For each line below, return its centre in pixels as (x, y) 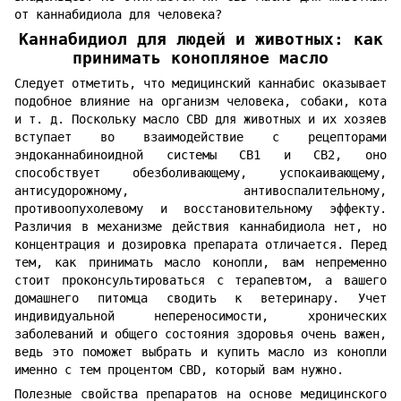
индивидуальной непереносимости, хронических (200, 316)
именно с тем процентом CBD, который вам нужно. (183, 370)
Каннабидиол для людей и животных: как (200, 39)
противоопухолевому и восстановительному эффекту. (200, 209)
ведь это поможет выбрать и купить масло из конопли (200, 352)
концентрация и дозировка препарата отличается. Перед (200, 245)
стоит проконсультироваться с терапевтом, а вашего (200, 281)
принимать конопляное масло (200, 58)
